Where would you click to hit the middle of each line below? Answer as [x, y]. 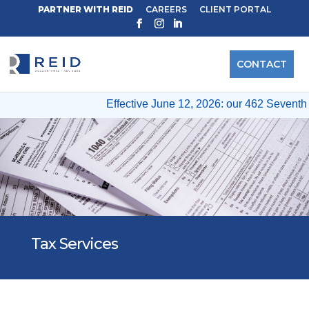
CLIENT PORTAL [235, 9]
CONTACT [262, 64]
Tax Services [74, 244]
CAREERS [166, 9]
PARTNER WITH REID [85, 9]
